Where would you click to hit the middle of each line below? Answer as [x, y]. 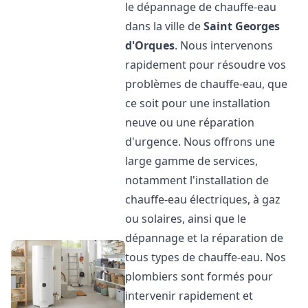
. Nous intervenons [224, 45]
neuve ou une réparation [190, 122]
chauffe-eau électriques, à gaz [203, 199]
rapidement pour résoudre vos [206, 65]
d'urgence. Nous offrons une [200, 142]
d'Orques [150, 45]
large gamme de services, [192, 161]
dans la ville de [165, 26]
